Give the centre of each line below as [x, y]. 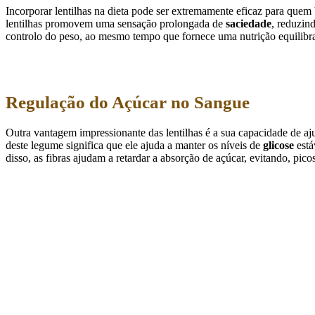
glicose [278, 146]
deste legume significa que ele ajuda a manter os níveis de [134, 146]
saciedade [249, 23]
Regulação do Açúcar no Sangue [128, 102]
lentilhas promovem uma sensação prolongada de [116, 23]
